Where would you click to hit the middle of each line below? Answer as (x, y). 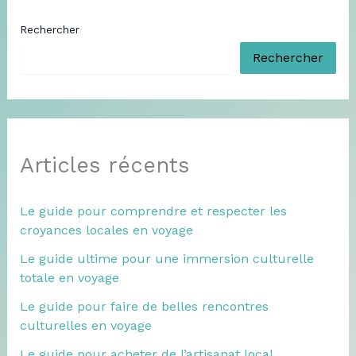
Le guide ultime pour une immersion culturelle (166, 258)
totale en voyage (69, 277)
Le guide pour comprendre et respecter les (153, 211)
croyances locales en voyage (106, 230)
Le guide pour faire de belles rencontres (144, 306)
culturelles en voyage (85, 325)
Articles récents (104, 165)
